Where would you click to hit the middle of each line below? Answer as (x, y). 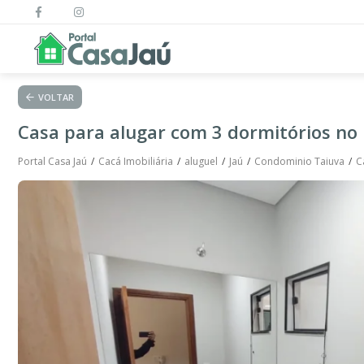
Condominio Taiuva (299, 161)
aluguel (201, 161)
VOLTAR (56, 97)
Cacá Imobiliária (136, 161)
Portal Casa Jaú (52, 161)
